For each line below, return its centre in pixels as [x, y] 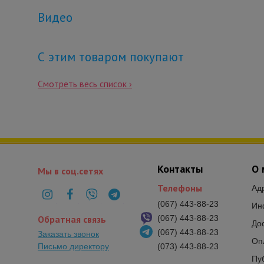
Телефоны [179, 188]
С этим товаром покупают [111, 57]
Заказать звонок [68, 234]
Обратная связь [72, 220]
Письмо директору [73, 247]
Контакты [180, 169]
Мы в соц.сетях [70, 171]
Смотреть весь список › [85, 84]
